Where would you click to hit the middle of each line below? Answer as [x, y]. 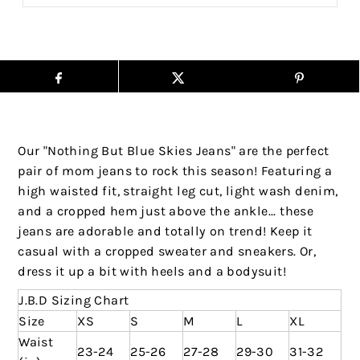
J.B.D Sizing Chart [74, 301]
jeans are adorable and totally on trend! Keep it [165, 231]
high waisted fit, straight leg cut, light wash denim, [178, 191]
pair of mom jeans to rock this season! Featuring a [175, 171]
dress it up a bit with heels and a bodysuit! [154, 272]
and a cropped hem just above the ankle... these [166, 211]
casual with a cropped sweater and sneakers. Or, [167, 252]
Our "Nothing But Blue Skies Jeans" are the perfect [174, 151]
